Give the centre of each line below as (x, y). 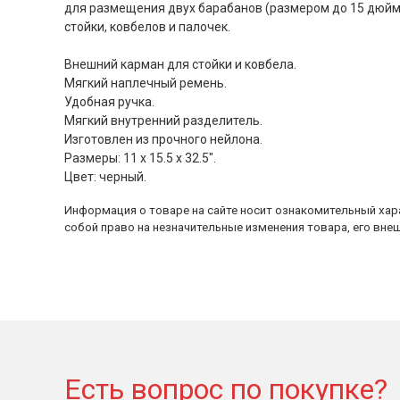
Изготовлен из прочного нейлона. (163, 139)
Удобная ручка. (109, 102)
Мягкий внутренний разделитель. (163, 121)
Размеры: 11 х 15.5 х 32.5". (140, 158)
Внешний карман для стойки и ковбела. (180, 64)
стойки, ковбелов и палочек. (147, 27)
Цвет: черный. (105, 177)
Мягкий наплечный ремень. (146, 83)
